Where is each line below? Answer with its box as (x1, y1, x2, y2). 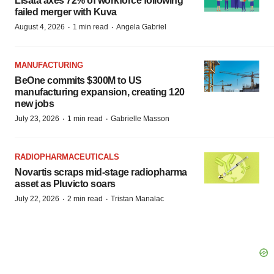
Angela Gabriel (116, 22, 166, 31)
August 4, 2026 (15, 22, 65, 31)
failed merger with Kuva (15, 6, 117, 17)
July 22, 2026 (15, 194, 59, 203)
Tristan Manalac (111, 194, 164, 203)
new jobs (15, 98, 54, 109)
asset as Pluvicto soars (15, 178, 116, 189)
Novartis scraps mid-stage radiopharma (15, 166, 187, 177)
